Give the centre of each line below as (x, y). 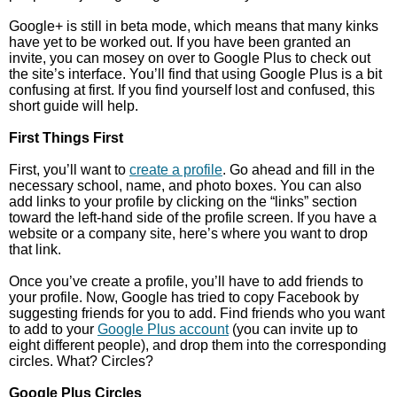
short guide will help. (74, 106)
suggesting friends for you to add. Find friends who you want (197, 313)
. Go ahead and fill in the (299, 170)
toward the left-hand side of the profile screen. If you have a (193, 218)
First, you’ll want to (69, 170)
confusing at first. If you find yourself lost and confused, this (192, 90)
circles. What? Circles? (81, 361)
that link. (35, 249)
